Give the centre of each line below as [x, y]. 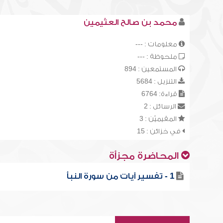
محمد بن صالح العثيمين [130, 22]
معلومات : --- [157, 44]
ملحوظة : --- [158, 56]
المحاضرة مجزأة [145, 156]
